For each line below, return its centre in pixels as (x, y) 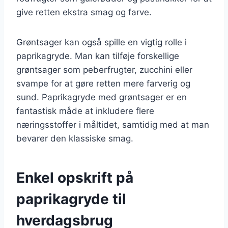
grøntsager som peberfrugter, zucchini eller (104, 69)
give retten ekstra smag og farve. (84, 12)
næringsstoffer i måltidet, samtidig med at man (113, 124)
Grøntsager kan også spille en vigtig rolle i (102, 42)
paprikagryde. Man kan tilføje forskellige (98, 56)
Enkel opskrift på (75, 177)
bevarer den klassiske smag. (75, 138)
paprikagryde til (71, 199)
